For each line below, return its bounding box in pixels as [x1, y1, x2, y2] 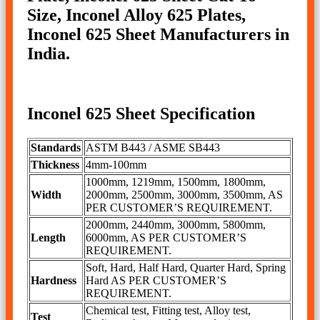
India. [27, 44, 70, 63]
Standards [31, 141, 81, 154]
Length [31, 231, 66, 244]
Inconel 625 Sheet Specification [27, 104, 255, 124]
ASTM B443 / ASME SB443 [86, 141, 220, 154]
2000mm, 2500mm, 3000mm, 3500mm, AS [86, 189, 283, 201]
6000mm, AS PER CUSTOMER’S [86, 231, 246, 244]
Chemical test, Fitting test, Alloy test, [86, 304, 251, 317]
